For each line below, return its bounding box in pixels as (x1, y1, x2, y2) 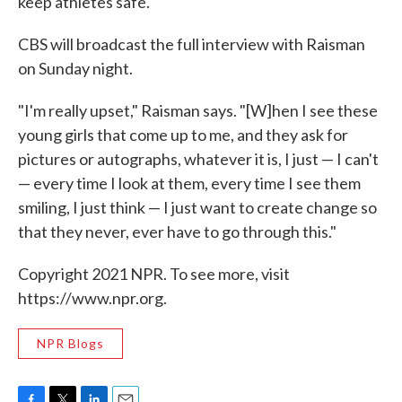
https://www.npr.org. (18, 288, 167, 308)
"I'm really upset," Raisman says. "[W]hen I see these (18, 100, 378, 120)
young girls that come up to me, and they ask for (18, 125, 348, 144)
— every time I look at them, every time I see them (18, 173, 361, 193)
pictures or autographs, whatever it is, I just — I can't (18, 149, 379, 169)
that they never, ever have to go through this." (18, 222, 336, 241)
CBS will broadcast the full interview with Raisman (18, 34, 365, 54)
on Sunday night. (18, 58, 133, 78)
